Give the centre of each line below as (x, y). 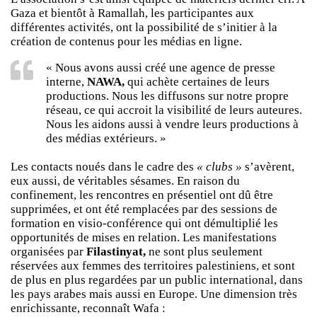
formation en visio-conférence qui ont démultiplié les (144, 223)
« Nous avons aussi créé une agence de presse (161, 67)
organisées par (47, 251)
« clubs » (219, 166)
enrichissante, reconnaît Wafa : (88, 308)
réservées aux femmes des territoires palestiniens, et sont (153, 265)
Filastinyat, (115, 251)
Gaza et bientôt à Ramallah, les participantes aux (132, 13)
